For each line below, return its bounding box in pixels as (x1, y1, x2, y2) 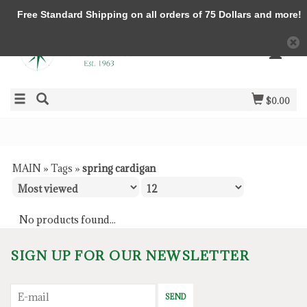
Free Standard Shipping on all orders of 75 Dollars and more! (5, 9, 302, 20)
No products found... (19, 213, 116, 226)
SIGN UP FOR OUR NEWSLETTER (10, 247, 249, 264)
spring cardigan (82, 162, 156, 175)
